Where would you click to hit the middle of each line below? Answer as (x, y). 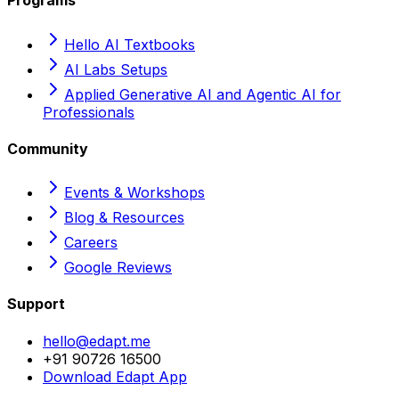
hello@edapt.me (97, 341)
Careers (91, 243)
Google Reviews (118, 268)
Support (36, 304)
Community (48, 148)
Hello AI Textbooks (130, 44)
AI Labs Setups (116, 69)
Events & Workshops (134, 193)
